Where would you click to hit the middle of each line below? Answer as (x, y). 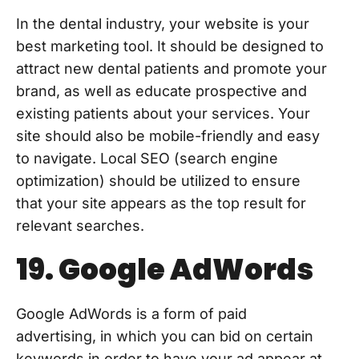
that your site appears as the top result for (161, 203)
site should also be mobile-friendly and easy (168, 135)
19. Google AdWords (165, 269)
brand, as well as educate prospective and (161, 91)
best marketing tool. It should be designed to (170, 46)
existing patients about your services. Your (163, 113)
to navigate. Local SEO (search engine (147, 158)
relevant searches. (80, 225)
